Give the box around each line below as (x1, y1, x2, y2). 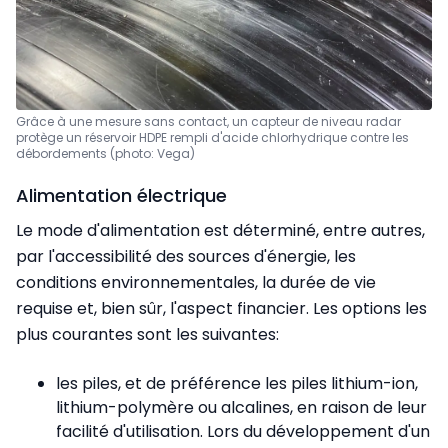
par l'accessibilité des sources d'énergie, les (16, 245, 356, 269)
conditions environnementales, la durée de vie (16, 271, 376, 295)
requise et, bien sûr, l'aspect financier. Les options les (16, 297, 427, 321)
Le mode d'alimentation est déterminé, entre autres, (16, 219, 425, 243)
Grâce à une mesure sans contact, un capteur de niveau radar (16, 113, 401, 131)
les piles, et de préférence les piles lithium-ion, (56, 372, 418, 396)
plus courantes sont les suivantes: (16, 323, 279, 347)
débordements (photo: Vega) (16, 145, 195, 163)
